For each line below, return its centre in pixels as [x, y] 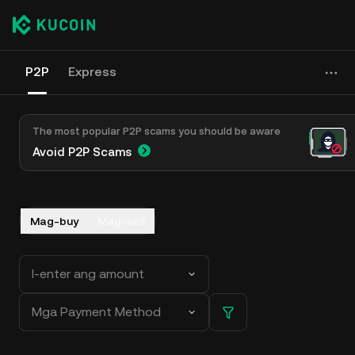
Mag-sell [121, 221]
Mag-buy [54, 221]
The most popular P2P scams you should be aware [157, 131]
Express [92, 72]
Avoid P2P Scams [82, 152]
